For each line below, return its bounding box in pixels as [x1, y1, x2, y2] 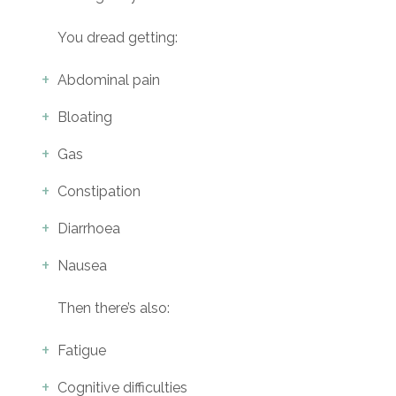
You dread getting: [57, 29, 178, 47]
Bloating [57, 109, 112, 126]
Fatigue [57, 342, 106, 360]
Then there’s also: [57, 300, 170, 317]
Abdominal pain [57, 72, 160, 89]
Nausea [57, 257, 107, 275]
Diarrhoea [57, 220, 120, 238]
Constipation [57, 183, 141, 201]
